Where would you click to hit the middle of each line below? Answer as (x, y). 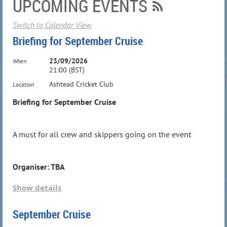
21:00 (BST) (67, 70)
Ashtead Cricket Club (81, 84)
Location (23, 84)
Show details (37, 187)
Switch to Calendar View (52, 25)
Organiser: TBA (39, 166)
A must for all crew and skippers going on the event (102, 134)
